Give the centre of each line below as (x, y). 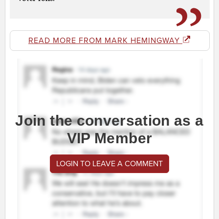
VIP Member (109, 138)
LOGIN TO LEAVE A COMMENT (109, 164)
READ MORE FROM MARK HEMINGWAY (105, 41)
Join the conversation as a (109, 121)
